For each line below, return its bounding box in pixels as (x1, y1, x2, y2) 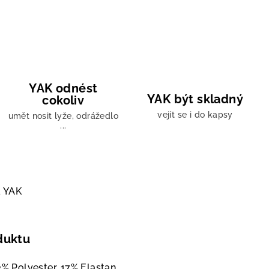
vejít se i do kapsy (157, 110, 233, 120)
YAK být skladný (147, 92, 243, 107)
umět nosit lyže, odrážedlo (8, 111, 119, 121)
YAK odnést (29, 81, 98, 96)
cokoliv (42, 93, 85, 108)
